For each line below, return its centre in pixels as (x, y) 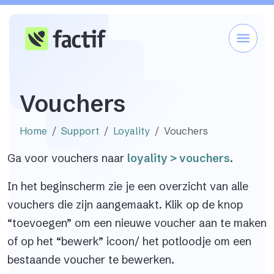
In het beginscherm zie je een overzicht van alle (128, 186)
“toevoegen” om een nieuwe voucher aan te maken (137, 223)
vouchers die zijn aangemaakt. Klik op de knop (125, 205)
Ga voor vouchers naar (67, 158)
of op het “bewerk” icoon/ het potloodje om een (129, 241)
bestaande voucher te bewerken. (91, 260)
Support (80, 131)
